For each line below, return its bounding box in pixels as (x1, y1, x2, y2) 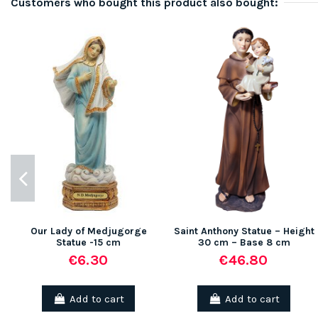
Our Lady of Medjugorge (30, 225, 147, 238)
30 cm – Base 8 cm (197, 236, 290, 249)
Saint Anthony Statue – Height (173, 225, 314, 238)
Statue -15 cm (56, 236, 121, 249)
